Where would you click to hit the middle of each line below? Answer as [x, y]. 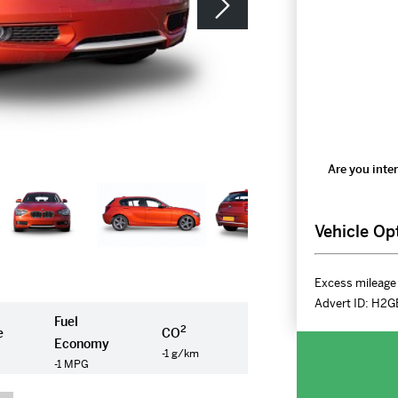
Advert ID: [342, 303]
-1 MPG [72, 365]
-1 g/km [181, 353]
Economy [82, 344]
